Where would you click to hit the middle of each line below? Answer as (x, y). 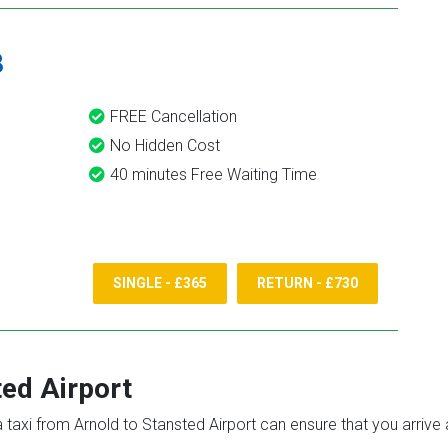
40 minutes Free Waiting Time (213, 174)
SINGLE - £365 (160, 283)
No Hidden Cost (165, 145)
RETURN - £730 (307, 283)
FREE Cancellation (173, 116)
